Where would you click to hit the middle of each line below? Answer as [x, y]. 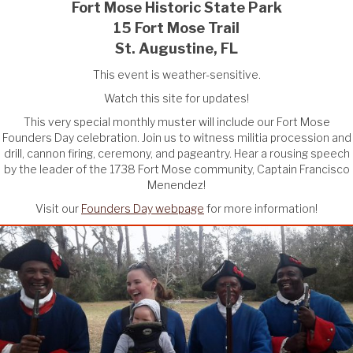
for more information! [261, 208]
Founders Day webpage [143, 208]
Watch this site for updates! [176, 98]
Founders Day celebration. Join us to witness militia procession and [176, 137]
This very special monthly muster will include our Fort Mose [176, 121]
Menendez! [176, 184]
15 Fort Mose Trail [176, 28]
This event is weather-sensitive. [176, 74]
